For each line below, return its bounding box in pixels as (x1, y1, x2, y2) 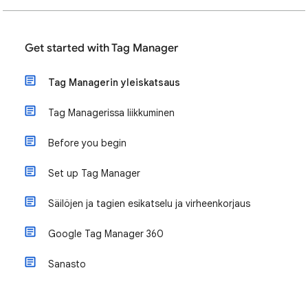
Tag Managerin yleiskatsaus (48, 76, 180, 89)
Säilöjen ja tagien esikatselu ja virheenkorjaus (48, 197, 250, 210)
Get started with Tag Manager (25, 41, 178, 55)
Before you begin (48, 137, 126, 149)
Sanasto (48, 258, 86, 270)
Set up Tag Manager (48, 167, 140, 179)
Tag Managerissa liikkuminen (48, 107, 175, 119)
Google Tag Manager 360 (48, 228, 164, 240)
